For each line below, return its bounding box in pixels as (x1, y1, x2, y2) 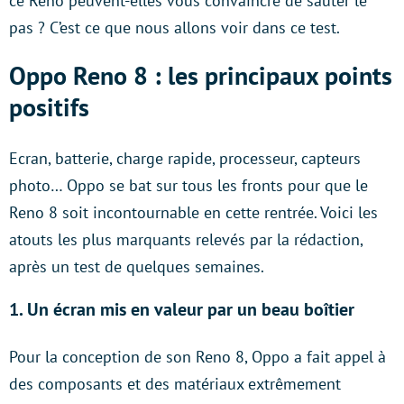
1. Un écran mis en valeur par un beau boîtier (9, 297, 354, 321)
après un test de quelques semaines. (9, 255, 264, 277)
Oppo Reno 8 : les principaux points (9, 58, 392, 92)
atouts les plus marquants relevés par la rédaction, (9, 228, 363, 250)
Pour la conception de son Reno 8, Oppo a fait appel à (9, 345, 386, 367)
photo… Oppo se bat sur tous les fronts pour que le (9, 174, 368, 196)
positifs (9, 89, 89, 124)
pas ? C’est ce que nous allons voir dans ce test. (9, 16, 340, 38)
